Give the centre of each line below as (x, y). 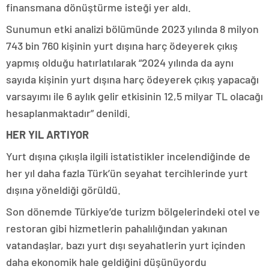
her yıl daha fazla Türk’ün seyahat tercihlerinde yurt (127, 173)
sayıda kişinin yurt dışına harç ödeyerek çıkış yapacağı (132, 79)
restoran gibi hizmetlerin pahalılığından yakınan (117, 228)
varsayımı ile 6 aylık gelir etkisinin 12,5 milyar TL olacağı (134, 96)
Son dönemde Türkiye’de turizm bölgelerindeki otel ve (133, 211)
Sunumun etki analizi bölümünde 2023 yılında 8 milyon (132, 29)
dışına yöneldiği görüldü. (63, 190)
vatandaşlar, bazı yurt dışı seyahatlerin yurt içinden (126, 245)
